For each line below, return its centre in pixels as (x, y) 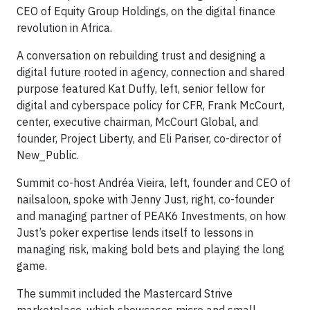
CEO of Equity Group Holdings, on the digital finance (146, 11)
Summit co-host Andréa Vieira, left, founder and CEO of (154, 182)
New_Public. (48, 155)
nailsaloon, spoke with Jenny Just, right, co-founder (145, 199)
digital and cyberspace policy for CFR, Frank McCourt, (151, 105)
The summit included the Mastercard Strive (125, 293)
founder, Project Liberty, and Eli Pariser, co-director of (149, 138)
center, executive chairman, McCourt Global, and (137, 121)
